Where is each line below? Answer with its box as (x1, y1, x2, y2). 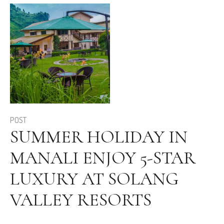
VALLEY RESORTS (10, 189, 151, 211)
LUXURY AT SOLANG (10, 168, 178, 190)
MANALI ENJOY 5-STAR (10, 147, 195, 169)
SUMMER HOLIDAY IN (10, 126, 187, 148)
